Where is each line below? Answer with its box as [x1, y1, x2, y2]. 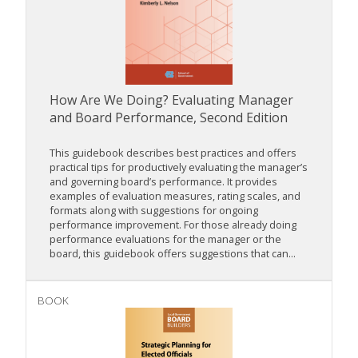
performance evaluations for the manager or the [50, 232, 281, 247]
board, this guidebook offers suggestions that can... [50, 246, 296, 261]
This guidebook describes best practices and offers [50, 145, 296, 161]
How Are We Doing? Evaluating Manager [50, 91, 293, 109]
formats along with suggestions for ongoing [50, 203, 258, 218]
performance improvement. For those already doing [50, 217, 296, 233]
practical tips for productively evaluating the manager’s [50, 160, 308, 175]
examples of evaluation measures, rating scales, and [50, 189, 300, 204]
